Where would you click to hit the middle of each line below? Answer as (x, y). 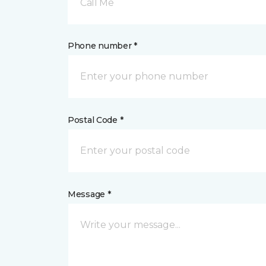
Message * (89, 194)
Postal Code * (96, 120)
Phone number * (103, 46)
